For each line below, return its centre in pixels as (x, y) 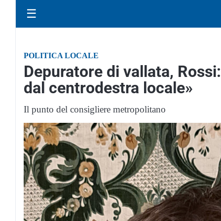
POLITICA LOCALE (61, 55)
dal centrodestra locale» (108, 88)
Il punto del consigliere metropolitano (95, 109)
